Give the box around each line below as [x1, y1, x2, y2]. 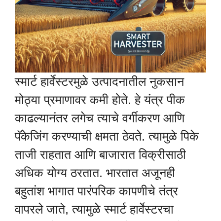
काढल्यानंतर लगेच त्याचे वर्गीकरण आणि [15, 111, 184, 125]
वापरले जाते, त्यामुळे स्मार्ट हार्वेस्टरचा [15, 202, 174, 217]
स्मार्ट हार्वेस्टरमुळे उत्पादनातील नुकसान [15, 74, 184, 89]
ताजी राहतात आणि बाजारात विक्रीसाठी [15, 147, 186, 162]
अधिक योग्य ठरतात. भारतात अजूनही [15, 166, 175, 180]
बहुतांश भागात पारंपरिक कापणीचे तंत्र [15, 184, 178, 198]
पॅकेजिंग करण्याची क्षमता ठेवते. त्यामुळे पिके [15, 129, 199, 144]
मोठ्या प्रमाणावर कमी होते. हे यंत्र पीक [15, 93, 185, 107]
